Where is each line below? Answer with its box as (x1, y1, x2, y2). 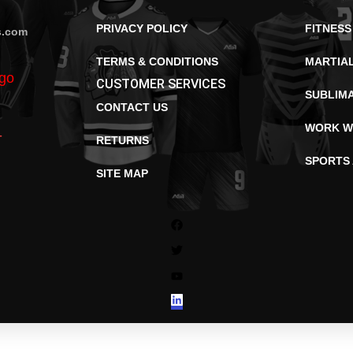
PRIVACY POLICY (96, 22, 188, 35)
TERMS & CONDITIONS (96, 55, 219, 68)
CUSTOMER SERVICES (96, 76, 226, 91)
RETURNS (96, 134, 150, 147)
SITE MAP (96, 167, 149, 180)
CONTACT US (96, 101, 169, 113)
